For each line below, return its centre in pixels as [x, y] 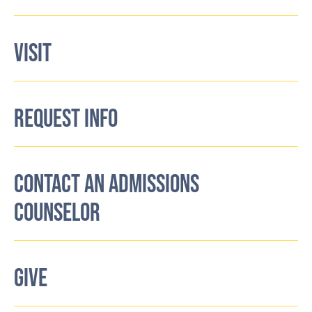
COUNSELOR [57, 213]
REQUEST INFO [66, 119]
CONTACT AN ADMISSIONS [107, 185]
